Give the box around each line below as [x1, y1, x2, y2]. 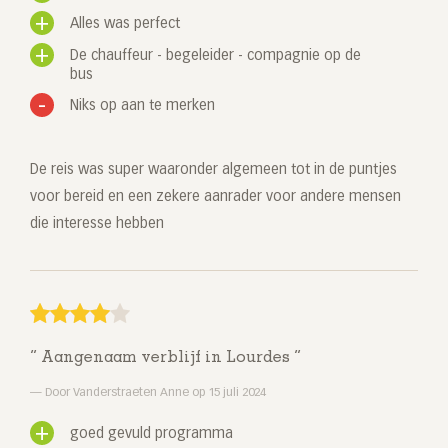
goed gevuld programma [70, 427, 233, 442]
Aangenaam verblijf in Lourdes [37, 350, 294, 367]
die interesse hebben [30, 217, 164, 232]
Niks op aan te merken [70, 99, 215, 114]
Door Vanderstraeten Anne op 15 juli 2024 [42, 387, 266, 400]
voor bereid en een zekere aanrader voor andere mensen [30, 190, 401, 205]
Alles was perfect [70, 17, 180, 32]
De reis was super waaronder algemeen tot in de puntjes [30, 163, 397, 178]
